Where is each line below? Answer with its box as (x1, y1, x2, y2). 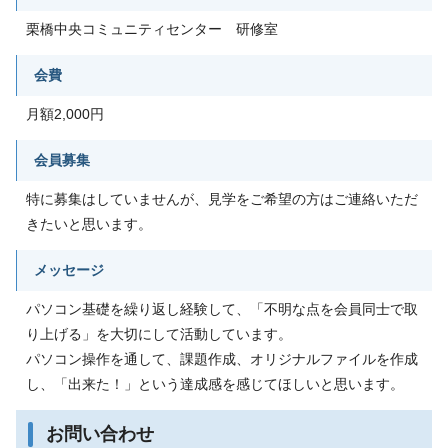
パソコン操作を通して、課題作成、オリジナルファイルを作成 (26, 350, 418, 367)
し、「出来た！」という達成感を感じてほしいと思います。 (26, 375, 404, 392)
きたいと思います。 (26, 215, 152, 232)
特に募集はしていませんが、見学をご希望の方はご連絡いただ (26, 190, 418, 207)
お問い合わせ (46, 423, 154, 444)
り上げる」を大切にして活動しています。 (26, 325, 292, 342)
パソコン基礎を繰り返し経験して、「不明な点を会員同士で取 (26, 300, 418, 317)
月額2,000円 (26, 105, 104, 122)
